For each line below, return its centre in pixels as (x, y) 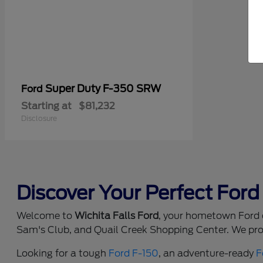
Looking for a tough (63, 254)
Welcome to (46, 216)
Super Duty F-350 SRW (103, 89)
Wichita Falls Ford (117, 216)
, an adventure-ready (208, 254)
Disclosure (39, 119)
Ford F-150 (134, 254)
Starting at (46, 106)
